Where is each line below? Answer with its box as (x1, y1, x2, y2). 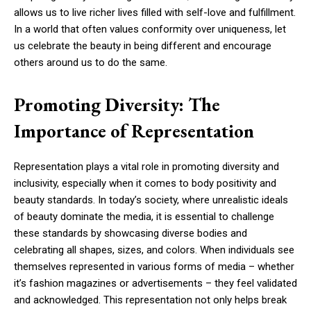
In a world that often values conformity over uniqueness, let (14, 22, 286, 35)
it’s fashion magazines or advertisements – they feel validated (14, 276, 297, 289)
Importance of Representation (14, 118, 254, 143)
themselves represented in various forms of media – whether (14, 260, 294, 273)
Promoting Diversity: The (14, 92, 220, 117)
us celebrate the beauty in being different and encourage (14, 39, 271, 52)
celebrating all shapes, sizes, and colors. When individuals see (14, 243, 294, 256)
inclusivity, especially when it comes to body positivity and (14, 176, 276, 190)
